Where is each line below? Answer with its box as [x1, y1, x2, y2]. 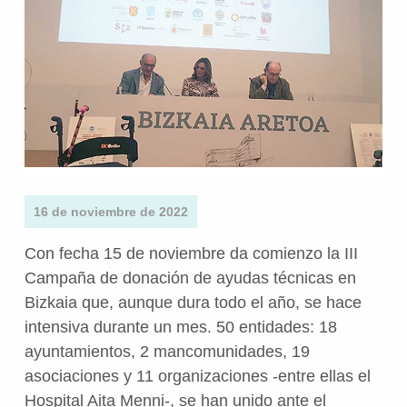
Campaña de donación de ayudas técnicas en [24, 268, 356, 287]
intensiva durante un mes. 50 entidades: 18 [24, 317, 337, 336]
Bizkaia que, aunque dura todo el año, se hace [24, 293, 362, 312]
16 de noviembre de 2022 [33, 203, 188, 219]
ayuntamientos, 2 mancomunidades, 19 [24, 342, 310, 361]
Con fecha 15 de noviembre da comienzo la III [24, 243, 358, 263]
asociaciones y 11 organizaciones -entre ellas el [24, 366, 371, 385]
